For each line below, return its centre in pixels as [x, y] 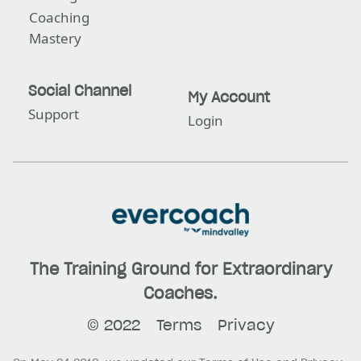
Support [54, 114]
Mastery [55, 38]
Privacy [246, 324]
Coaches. [180, 293]
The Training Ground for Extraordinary [180, 269]
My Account [228, 97]
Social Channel [80, 90]
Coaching [59, 17]
